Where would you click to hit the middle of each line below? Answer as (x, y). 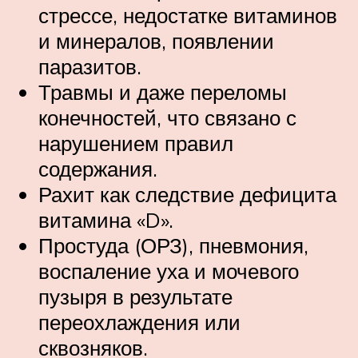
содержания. (98, 168)
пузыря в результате (135, 296)
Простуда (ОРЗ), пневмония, (173, 245)
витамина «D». (106, 219)
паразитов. (90, 66)
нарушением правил (136, 143)
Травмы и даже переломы (163, 91)
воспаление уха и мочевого (169, 270)
